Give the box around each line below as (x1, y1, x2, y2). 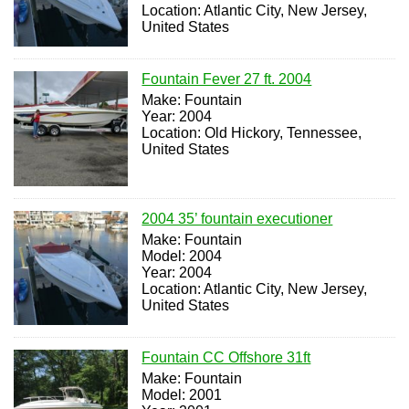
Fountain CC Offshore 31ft (142, 349, 311, 365)
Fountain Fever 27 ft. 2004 (142, 71, 312, 88)
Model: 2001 (142, 386, 223, 403)
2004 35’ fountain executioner (142, 210, 333, 226)
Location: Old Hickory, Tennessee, (142, 125, 362, 142)
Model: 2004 (142, 247, 223, 264)
